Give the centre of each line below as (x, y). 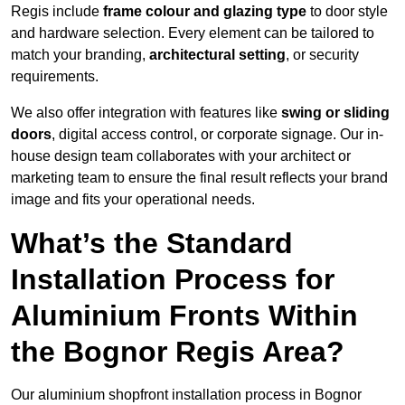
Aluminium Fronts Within (184, 316)
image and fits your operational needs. (133, 200)
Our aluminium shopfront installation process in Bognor (186, 395)
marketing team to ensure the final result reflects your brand (199, 178)
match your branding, (80, 55)
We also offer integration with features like (146, 113)
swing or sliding (335, 113)
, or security (322, 55)
